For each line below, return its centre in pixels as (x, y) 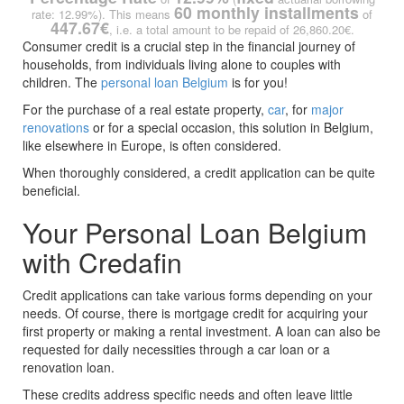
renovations (56, 128)
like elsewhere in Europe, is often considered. (152, 146)
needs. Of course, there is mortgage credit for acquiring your (195, 313)
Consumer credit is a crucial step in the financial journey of (189, 46)
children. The (62, 83)
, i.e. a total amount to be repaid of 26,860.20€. (231, 30)
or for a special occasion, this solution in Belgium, (231, 128)
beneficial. (51, 191)
